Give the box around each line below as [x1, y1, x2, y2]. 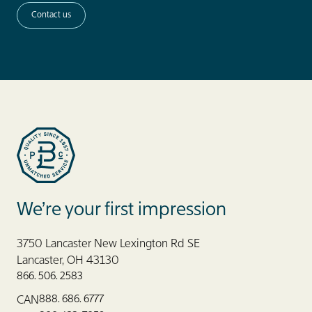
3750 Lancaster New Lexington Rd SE [17, 239, 200, 250]
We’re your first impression [17, 201, 226, 219]
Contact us [31, 11, 71, 19]
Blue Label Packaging [16, 185, 123, 196]
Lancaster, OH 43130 [17, 256, 119, 267]
